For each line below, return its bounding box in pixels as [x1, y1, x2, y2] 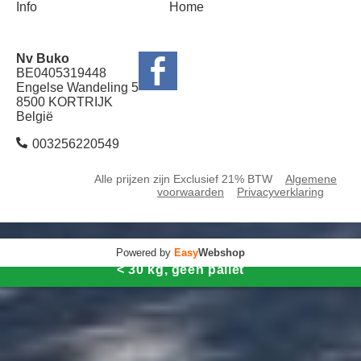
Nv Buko [16, 51, 69, 65]
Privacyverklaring [237, 185, 324, 198]
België [16, 109, 53, 123]
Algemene [285, 172, 337, 185]
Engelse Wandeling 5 [16, 80, 139, 94]
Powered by [116, 246, 174, 259]
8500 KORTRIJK [16, 94, 113, 109]
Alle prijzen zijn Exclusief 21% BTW [94, 172, 272, 185]
